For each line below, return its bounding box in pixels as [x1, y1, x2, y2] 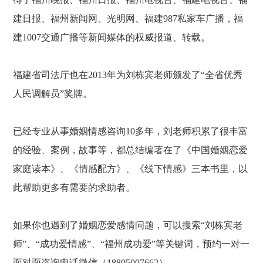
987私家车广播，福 [163, 14, 244, 23]
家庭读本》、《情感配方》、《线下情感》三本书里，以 [13, 164, 248, 174]
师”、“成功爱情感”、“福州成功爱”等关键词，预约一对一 [13, 239, 250, 249]
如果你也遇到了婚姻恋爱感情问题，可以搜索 [13, 220, 201, 230]
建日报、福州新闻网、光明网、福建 [13, 14, 164, 23]
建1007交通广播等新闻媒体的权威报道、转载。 [13, 32, 211, 42]
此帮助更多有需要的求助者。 [13, 183, 136, 193]
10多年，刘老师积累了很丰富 [126, 126, 248, 136]
